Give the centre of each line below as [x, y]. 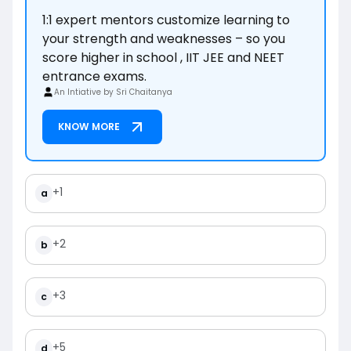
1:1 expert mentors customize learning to [166, 20]
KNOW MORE [89, 126]
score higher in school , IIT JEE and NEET [163, 57]
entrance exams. [94, 76]
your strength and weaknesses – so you [164, 38]
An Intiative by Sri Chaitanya [113, 92]
